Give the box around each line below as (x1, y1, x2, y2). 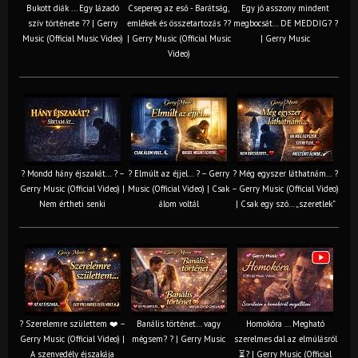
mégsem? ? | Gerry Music (132, 332, 225, 344)
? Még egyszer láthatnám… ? (233, 167, 338, 179)
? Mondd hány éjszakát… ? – (20, 167, 125, 179)
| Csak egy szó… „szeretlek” (235, 197, 336, 209)
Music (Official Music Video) (22, 32, 123, 44)
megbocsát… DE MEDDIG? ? (233, 17, 338, 29)
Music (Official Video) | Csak (128, 182, 229, 194)
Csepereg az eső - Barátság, (128, 2, 229, 14)
